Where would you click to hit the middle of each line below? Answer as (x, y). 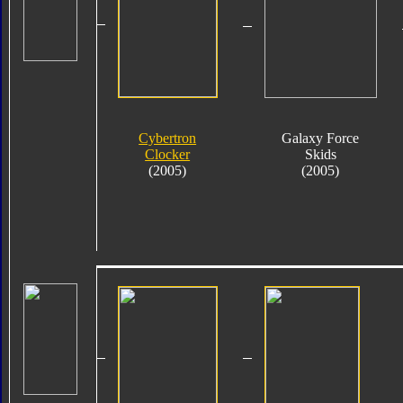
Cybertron (168, 138)
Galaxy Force (321, 138)
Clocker (168, 154)
